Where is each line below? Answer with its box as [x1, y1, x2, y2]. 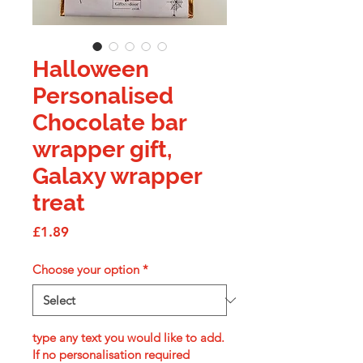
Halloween [32, 56, 149, 83]
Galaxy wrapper [32, 163, 202, 190]
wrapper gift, [32, 136, 173, 163]
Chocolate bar [32, 109, 186, 136]
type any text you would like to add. [32, 330, 224, 345]
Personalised [32, 83, 173, 109]
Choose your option [32, 262, 139, 277]
